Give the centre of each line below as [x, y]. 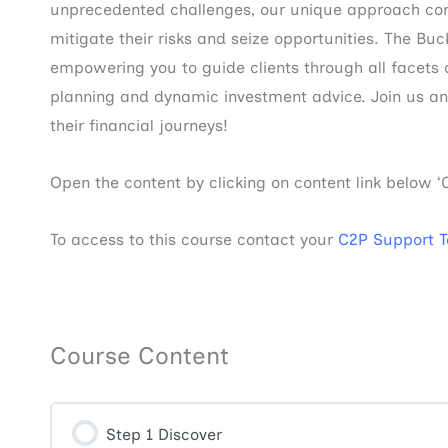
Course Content [139, 356]
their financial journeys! [139, 126]
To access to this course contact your [194, 240]
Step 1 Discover [164, 435]
